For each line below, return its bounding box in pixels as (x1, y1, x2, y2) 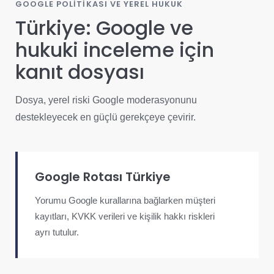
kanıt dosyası (15, 58, 144, 86)
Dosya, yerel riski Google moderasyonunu (15, 95, 197, 105)
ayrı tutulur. (35, 227, 79, 237)
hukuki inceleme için (15, 36, 214, 64)
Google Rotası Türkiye (35, 168, 171, 185)
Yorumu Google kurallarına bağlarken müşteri (35, 195, 215, 206)
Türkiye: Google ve (15, 14, 193, 42)
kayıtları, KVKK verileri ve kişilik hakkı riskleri (35, 211, 215, 221)
